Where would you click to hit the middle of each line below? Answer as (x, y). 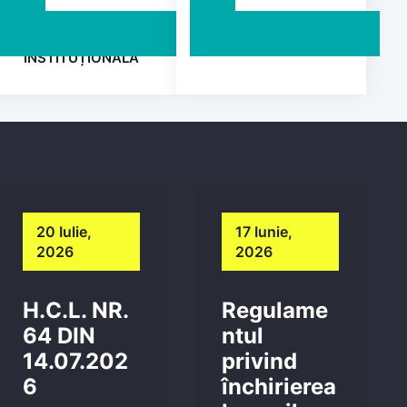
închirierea (279, 387)
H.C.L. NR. (75, 310)
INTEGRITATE (81, 39)
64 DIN (59, 336)
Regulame (275, 310)
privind (259, 361)
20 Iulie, (64, 232)
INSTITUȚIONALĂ (81, 58)
